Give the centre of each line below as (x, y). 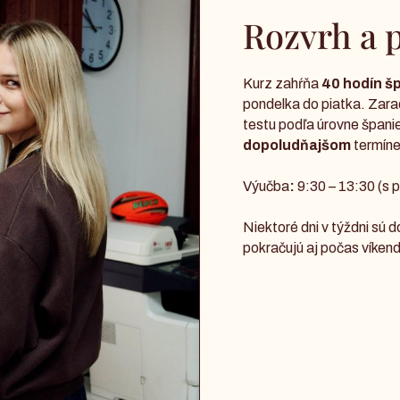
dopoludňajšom (297, 146)
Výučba (266, 187)
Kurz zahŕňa (282, 84)
